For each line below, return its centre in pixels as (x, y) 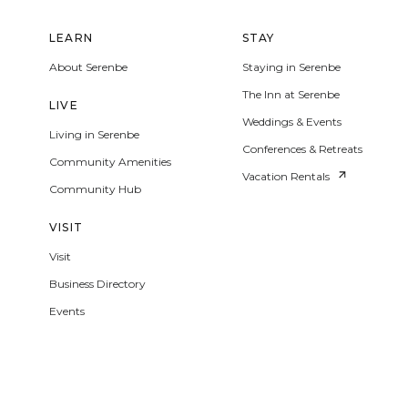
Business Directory (97, 284)
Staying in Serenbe (291, 67)
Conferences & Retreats (302, 149)
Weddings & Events (291, 122)
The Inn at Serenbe (291, 94)
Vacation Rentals (286, 176)
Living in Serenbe (94, 134)
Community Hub (95, 189)
